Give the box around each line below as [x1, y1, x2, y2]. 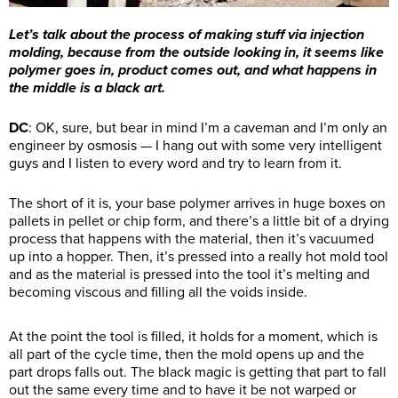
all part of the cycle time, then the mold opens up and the [9, 345, 364, 363]
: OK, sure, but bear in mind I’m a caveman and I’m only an [28, 118, 387, 137]
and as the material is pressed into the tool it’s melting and [9, 265, 370, 283]
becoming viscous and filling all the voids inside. [9, 283, 311, 301]
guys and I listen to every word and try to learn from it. [9, 154, 346, 172]
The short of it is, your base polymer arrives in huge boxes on [9, 194, 386, 212]
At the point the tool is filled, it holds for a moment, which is [9, 327, 378, 346]
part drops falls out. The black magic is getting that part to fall [9, 362, 386, 381]
